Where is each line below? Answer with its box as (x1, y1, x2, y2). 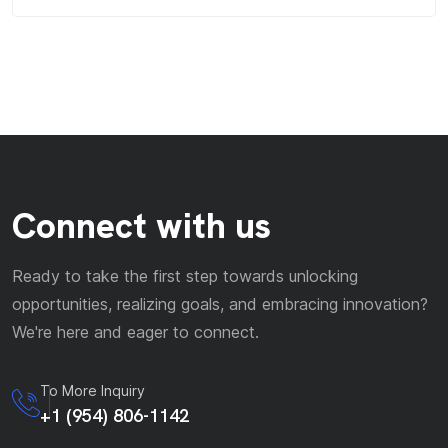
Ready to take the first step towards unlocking (12, 266, 358, 287)
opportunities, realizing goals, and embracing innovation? (12, 294, 428, 315)
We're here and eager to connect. (12, 322, 259, 343)
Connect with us (12, 203, 271, 250)
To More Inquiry (40, 382, 145, 400)
